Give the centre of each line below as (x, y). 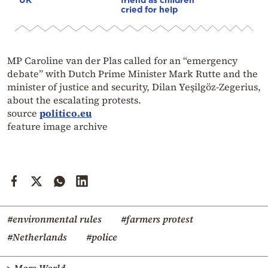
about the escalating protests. (74, 100)
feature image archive (57, 127)
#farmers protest (157, 219)
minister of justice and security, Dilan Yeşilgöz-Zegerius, (134, 87)
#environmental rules (54, 219)
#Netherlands (37, 237)
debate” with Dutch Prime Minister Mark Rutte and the (133, 74)
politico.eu (66, 113)
